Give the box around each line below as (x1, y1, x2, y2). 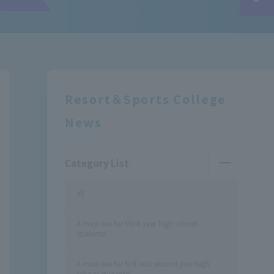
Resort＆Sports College (64, 90, 227, 108)
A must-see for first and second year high (76, 258, 210, 268)
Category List (64, 155, 129, 169)
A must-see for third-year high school (76, 218, 198, 228)
